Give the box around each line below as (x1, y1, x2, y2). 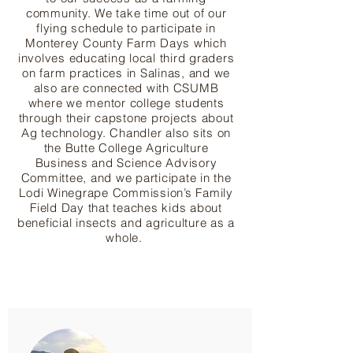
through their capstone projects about (18, 110, 234, 125)
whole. (106, 229, 147, 245)
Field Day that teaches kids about (30, 199, 222, 215)
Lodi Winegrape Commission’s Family (19, 184, 233, 200)
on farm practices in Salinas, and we (22, 65, 230, 80)
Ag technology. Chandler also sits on (21, 124, 231, 140)
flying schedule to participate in (36, 20, 216, 35)
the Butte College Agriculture (43, 139, 209, 155)
